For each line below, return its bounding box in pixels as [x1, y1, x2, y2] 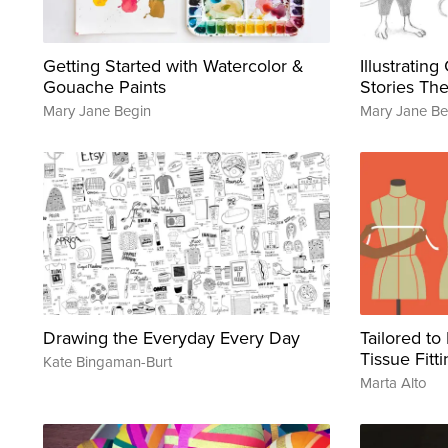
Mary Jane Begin [43, 100, 151, 122]
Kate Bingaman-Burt [43, 350, 172, 372]
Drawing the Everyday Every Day [43, 325, 300, 350]
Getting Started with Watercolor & [43, 53, 304, 79]
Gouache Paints [43, 74, 166, 100]
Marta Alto [359, 371, 427, 393]
